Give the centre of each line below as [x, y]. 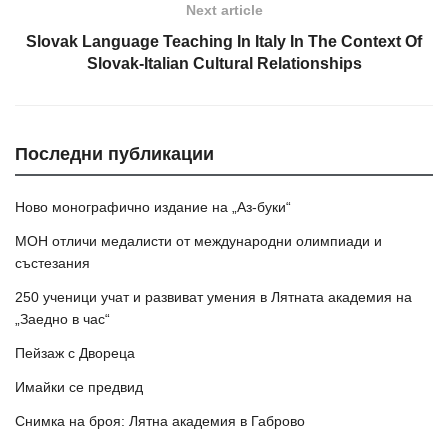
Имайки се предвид [79, 387]
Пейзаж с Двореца [75, 353]
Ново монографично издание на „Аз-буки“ [153, 207]
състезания [52, 263]
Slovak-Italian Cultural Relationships [224, 64]
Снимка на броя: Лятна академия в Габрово [160, 421]
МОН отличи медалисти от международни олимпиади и [198, 241]
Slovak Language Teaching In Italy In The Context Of [224, 42]
